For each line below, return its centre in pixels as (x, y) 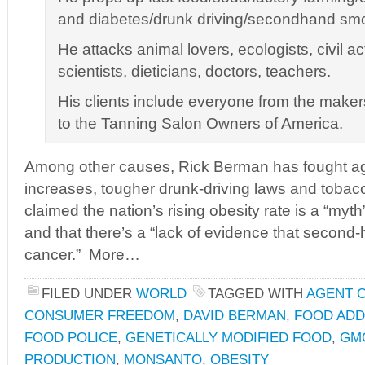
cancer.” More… (82, 255)
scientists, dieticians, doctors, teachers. (194, 71)
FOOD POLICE (71, 337)
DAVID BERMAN (235, 315)
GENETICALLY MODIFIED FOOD (229, 337)
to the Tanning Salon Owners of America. (200, 123)
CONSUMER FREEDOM (100, 315)
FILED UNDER (89, 293)
